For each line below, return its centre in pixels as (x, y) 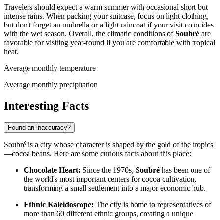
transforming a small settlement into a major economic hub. (115, 188)
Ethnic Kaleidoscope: (59, 205)
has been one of (185, 170)
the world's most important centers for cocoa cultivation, (110, 179)
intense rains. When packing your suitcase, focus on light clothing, (106, 16)
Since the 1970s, (108, 170)
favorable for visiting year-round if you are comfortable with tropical (110, 43)
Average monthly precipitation (51, 85)
